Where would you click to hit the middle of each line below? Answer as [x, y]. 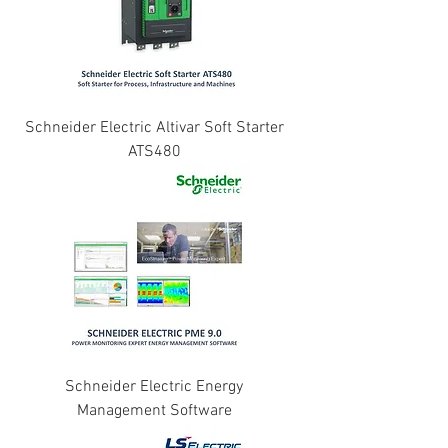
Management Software [154, 411]
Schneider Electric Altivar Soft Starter [154, 128]
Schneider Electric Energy [154, 387]
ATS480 [154, 152]
